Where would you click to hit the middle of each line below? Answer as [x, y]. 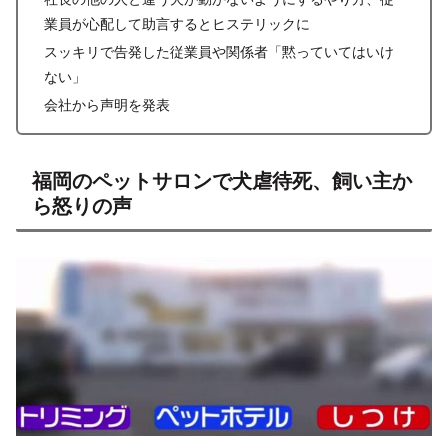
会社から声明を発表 [106, 104]
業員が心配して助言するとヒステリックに [176, 23]
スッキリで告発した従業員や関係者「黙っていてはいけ [218, 51]
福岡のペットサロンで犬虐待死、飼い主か [222, 180]
